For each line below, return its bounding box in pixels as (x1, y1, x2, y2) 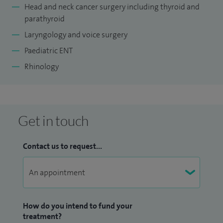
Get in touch (18, 111, 89, 129)
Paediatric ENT (24, 45, 73, 56)
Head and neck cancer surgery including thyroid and (24, 1, 200, 12)
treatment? (23, 211, 62, 222)
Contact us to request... (23, 140, 102, 151)
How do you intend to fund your (23, 200, 132, 211)
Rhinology (24, 61, 59, 72)
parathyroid (24, 13, 65, 24)
